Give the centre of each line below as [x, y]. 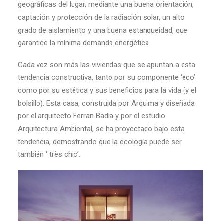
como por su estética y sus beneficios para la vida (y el [107, 90]
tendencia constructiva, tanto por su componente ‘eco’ [107, 77]
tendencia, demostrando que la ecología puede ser [100, 142]
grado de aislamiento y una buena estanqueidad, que [103, 30]
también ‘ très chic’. [49, 154]
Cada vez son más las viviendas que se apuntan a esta [107, 65]
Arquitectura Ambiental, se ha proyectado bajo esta [101, 129]
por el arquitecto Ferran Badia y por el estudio [92, 116]
